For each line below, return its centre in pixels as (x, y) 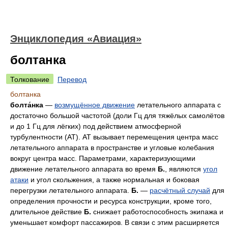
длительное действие (47, 212)
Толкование (30, 79)
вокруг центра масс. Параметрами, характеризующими (103, 158)
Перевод (72, 79)
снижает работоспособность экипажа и (157, 212)
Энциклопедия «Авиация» (76, 39)
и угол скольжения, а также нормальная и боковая (114, 180)
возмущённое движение (95, 105)
